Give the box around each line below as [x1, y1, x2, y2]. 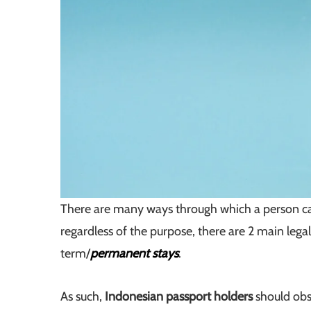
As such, [60, 289, 105, 305]
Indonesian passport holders [105, 289, 255, 305]
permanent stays [90, 246, 178, 262]
